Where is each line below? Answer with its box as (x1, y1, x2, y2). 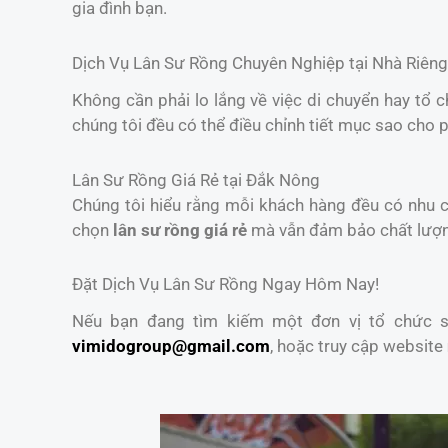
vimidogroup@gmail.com (72, 336, 270, 357)
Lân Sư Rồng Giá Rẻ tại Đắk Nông (72, 169, 320, 190)
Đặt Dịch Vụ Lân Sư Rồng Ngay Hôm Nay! (72, 274, 379, 295)
